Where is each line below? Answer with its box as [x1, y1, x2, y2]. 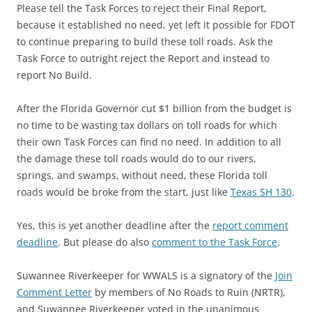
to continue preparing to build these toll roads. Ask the [17, 34, 273, 48]
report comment [212, 218, 288, 232]
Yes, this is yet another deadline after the [17, 218, 212, 232]
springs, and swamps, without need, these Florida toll [17, 168, 267, 182]
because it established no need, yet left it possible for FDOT [17, 17, 295, 31]
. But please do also [58, 235, 152, 249]
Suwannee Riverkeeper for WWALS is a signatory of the [17, 268, 275, 282]
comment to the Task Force [152, 235, 277, 249]
